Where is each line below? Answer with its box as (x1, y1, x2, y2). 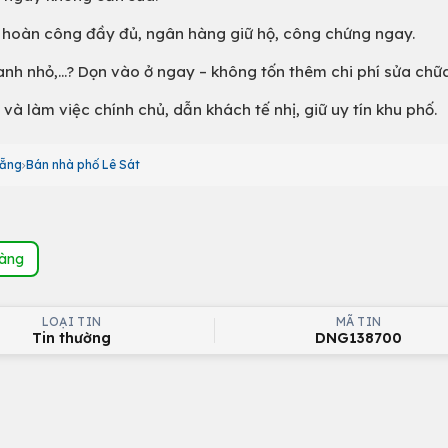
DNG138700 (315, 329, 402, 347)
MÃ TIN (335, 314, 382, 329)
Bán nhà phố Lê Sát (26, 157, 140, 172)
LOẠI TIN (41, 314, 102, 329)
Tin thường (32, 329, 111, 347)
